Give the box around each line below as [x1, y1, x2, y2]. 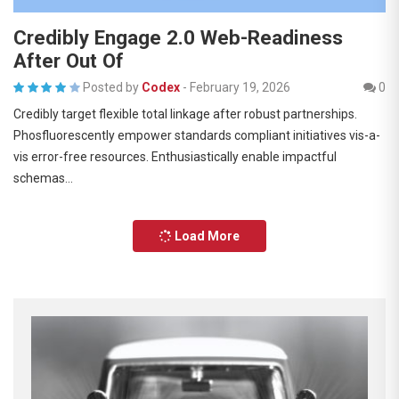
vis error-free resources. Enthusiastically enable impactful [13, 149, 337, 164]
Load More [172, 228, 240, 243]
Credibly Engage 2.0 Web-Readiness [13, 25, 343, 49]
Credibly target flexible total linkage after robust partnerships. [13, 106, 357, 121]
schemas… [13, 170, 73, 185]
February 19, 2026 [189, 79, 290, 94]
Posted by [82, 79, 139, 94]
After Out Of [13, 48, 124, 72]
